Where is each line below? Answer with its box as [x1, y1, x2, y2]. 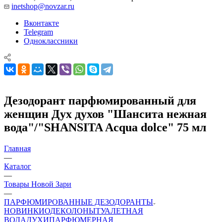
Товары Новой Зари [4, 179, 71, 188]
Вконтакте [24, 18, 59, 27]
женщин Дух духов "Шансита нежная [4, 107, 207, 120]
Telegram [24, 27, 53, 36]
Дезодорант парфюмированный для [4, 94, 196, 107]
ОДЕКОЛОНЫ [45, 206, 96, 215]
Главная [4, 144, 31, 153]
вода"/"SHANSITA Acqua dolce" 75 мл [4, 120, 206, 134]
